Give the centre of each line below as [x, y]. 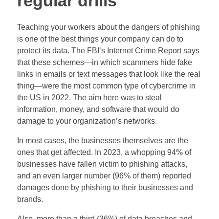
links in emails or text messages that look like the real [109, 74]
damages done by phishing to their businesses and [105, 188]
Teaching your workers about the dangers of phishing [109, 27]
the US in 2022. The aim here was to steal [89, 98]
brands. [30, 199]
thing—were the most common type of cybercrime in [106, 86]
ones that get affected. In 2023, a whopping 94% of [104, 153]
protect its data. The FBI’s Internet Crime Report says [108, 51]
